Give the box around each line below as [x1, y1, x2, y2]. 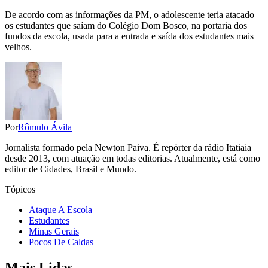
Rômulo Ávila [18, 121, 72, 132]
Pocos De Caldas [29, 236, 93, 247]
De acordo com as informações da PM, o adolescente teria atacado [5, 9, 254, 20]
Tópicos [5, 184, 35, 194]
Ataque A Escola [29, 204, 92, 215]
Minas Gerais [29, 226, 79, 236]
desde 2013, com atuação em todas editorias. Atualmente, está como [5, 153, 260, 163]
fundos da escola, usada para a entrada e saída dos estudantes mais [5, 31, 254, 41]
